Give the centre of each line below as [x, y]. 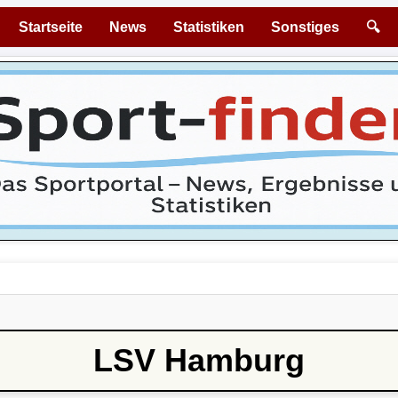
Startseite [51, 27]
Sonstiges [305, 27]
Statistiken [209, 27]
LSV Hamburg [199, 361]
